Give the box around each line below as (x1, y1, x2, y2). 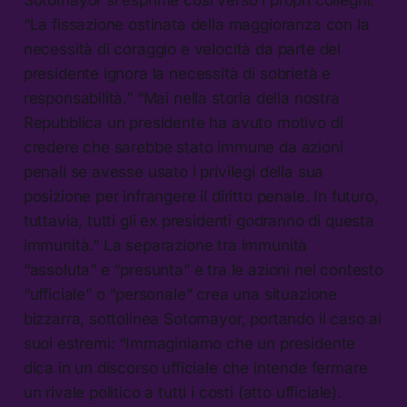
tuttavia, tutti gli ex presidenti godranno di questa (23, 211, 374, 230)
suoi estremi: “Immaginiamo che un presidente (23, 333, 356, 352)
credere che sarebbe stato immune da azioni (23, 137, 343, 156)
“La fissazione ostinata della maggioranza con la (23, 15, 370, 34)
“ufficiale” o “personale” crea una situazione (23, 284, 338, 303)
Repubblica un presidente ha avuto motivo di (23, 113, 343, 132)
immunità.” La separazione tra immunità (23, 235, 308, 254)
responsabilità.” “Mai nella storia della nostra (23, 88, 340, 107)
